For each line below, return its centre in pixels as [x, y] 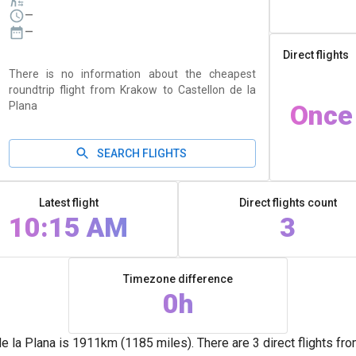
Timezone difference [178, 279]
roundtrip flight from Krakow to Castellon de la [132, 90]
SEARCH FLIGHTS [141, 153]
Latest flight [68, 203]
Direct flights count [288, 203]
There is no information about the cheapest [132, 74]
